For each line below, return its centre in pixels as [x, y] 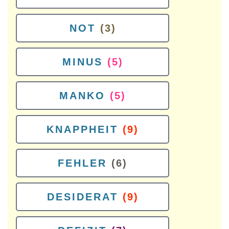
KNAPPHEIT [82, 129]
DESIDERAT [82, 197]
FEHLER [82, 163]
